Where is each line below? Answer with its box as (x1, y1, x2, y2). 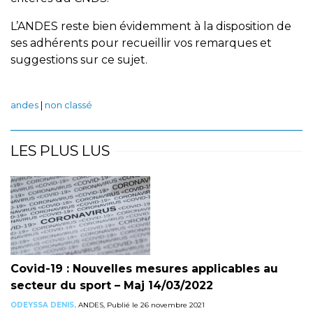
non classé (45, 100, 92, 110)
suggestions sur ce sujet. (10, 53, 147, 66)
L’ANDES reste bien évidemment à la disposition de (10, 20, 291, 33)
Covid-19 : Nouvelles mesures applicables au (10, 261, 278, 275)
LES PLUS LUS (10, 142, 110, 159)
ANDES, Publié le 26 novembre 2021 (76, 300, 205, 310)
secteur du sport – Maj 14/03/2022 (10, 278, 213, 292)
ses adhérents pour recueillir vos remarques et (10, 36, 272, 50)
